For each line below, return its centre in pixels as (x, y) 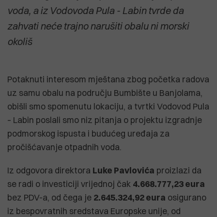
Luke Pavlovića (124, 170)
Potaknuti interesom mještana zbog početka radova (108, 79)
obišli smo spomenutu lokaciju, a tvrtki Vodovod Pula (108, 106)
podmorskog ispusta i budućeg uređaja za (88, 133)
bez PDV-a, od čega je (50, 197)
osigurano (186, 197)
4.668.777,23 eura (169, 184)
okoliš (20, 41)
